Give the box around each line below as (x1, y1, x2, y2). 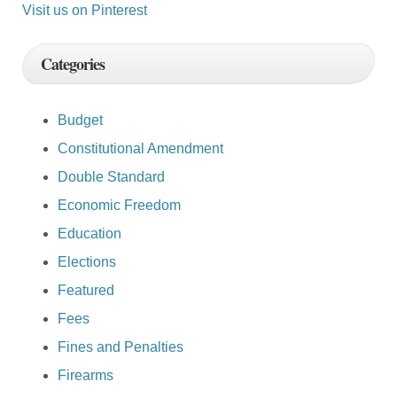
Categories (41, 52, 105, 76)
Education (58, 226, 121, 242)
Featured (58, 283, 114, 299)
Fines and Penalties (58, 339, 183, 355)
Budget (58, 113, 103, 128)
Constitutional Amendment (58, 141, 223, 157)
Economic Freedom (58, 198, 181, 214)
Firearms (58, 368, 113, 384)
